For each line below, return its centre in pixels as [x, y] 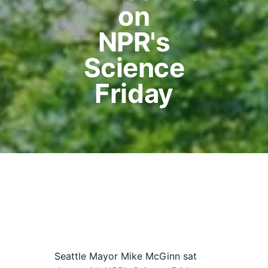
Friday [134, 93]
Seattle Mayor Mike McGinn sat [126, 256]
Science [134, 67]
